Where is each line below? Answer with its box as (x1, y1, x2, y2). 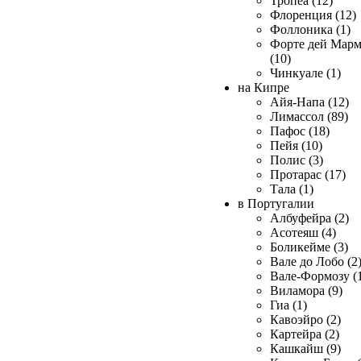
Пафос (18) (270, 124, 330, 138)
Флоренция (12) (270, 8, 356, 22)
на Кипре (238, 81, 289, 94)
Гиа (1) (270, 298, 307, 312)
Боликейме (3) (270, 240, 348, 254)
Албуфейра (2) (270, 211, 349, 225)
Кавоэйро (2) (270, 313, 341, 326)
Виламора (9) (270, 284, 342, 297)
